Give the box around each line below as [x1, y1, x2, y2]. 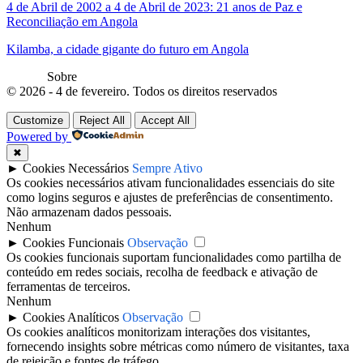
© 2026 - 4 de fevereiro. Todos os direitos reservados [6, 83, 277, 98]
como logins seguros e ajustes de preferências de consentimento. [6, 190, 333, 204]
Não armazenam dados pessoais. [6, 204, 172, 219]
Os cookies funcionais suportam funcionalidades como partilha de [6, 250, 341, 264]
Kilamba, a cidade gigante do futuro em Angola [6, 41, 249, 56]
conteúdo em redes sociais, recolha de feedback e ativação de [6, 264, 318, 279]
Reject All [79, 113, 125, 126]
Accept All [141, 113, 190, 126]
